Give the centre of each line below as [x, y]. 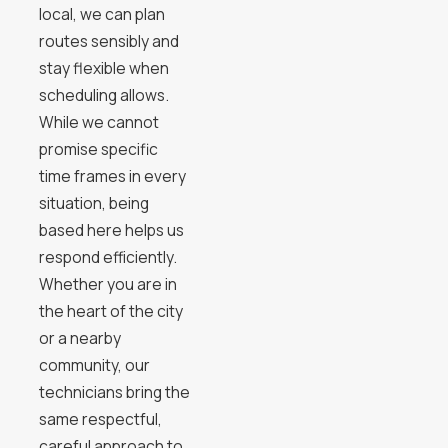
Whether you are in [107, 284]
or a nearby [79, 338]
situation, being [93, 203]
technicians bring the [114, 392]
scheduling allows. [103, 95]
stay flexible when [103, 68]
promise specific [98, 149]
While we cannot [98, 122]
